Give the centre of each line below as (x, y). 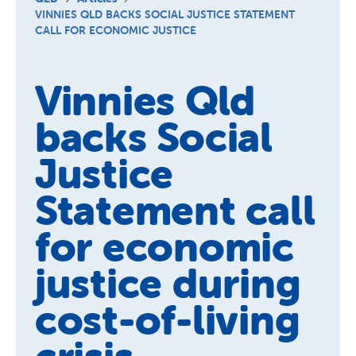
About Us (42, 73)
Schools (39, 9)
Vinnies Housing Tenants (87, 41)
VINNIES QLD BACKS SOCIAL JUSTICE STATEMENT (165, 14)
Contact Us (47, 136)
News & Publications (75, 104)
